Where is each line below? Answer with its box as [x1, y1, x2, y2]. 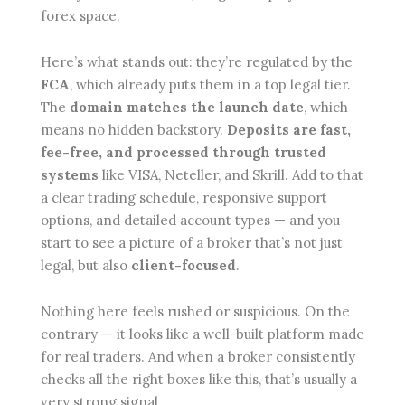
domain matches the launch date [70, 99, 304, 116]
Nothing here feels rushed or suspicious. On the [41, 303, 350, 320]
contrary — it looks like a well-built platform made [41, 325, 364, 343]
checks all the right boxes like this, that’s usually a [41, 371, 357, 388]
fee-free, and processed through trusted [41, 144, 326, 161]
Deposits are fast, [227, 121, 351, 138]
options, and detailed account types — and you [41, 212, 340, 229]
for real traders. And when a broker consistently [41, 348, 355, 365]
